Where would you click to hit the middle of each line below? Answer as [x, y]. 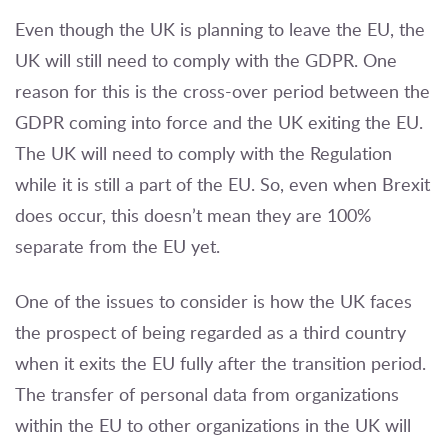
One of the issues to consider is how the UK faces [213, 301]
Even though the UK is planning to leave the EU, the [220, 29]
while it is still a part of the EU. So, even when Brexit [222, 184]
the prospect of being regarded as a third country [210, 332]
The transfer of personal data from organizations [207, 394]
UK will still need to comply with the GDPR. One [206, 60]
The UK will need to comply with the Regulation [203, 153]
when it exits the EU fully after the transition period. [220, 363]
